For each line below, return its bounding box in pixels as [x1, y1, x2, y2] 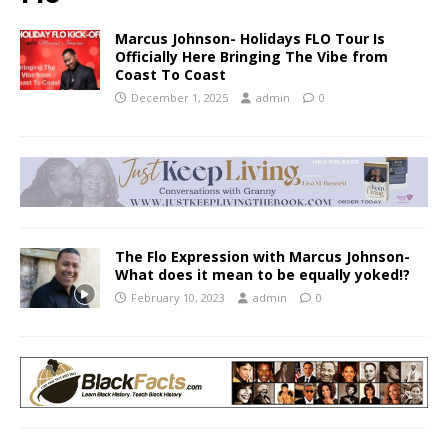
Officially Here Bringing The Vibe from [115, 46, 388, 66]
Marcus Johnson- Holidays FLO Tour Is [115, 28, 385, 48]
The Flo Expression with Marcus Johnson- [115, 247, 410, 267]
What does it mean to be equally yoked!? [115, 265, 410, 285]
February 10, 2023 [131, 290, 225, 306]
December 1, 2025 [131, 89, 228, 105]
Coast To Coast [115, 64, 226, 84]
